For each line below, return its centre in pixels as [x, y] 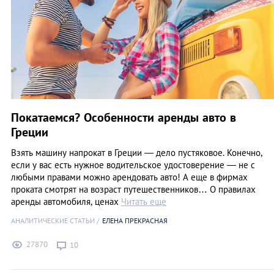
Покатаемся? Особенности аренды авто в [124, 117]
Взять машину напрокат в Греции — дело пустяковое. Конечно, [137, 153]
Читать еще [144, 202]
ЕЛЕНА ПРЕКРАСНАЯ [135, 220]
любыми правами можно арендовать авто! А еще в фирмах [129, 177]
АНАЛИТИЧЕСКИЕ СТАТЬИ [53, 220]
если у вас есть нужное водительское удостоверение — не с [133, 165]
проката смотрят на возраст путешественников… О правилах [133, 189]
